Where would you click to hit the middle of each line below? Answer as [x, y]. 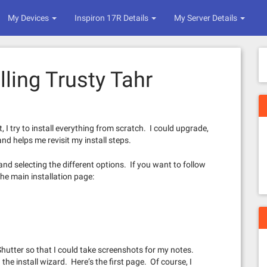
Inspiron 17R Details [112, 18]
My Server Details [207, 18]
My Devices [29, 18]
